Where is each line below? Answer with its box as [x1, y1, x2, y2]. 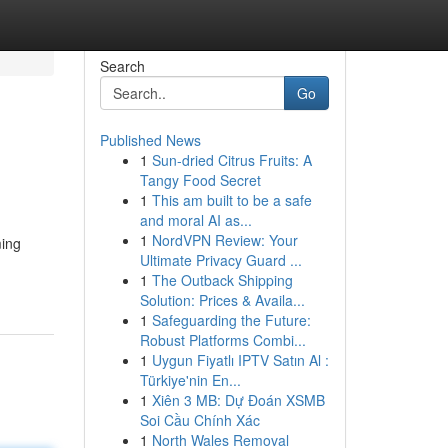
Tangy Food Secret [139, 170, 261, 190]
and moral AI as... [139, 210, 252, 230]
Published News [99, 130, 201, 150]
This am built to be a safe [151, 190, 312, 210]
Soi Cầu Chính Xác [139, 410, 260, 430]
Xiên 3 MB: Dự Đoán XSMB [151, 390, 325, 410]
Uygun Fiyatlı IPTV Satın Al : [151, 350, 329, 370]
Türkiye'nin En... [139, 370, 241, 390]
